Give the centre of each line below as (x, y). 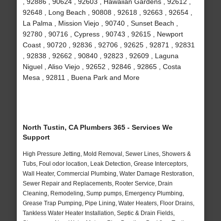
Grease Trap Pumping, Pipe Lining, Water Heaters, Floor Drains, (108, 203)
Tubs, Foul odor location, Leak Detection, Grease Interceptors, (105, 164)
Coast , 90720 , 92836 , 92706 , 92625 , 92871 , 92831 (109, 45)
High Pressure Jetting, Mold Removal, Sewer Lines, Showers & (107, 154)
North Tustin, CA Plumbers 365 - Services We (97, 128)
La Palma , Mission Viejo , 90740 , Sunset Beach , (100, 23)
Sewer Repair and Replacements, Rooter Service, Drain (97, 184)
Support (36, 137)
